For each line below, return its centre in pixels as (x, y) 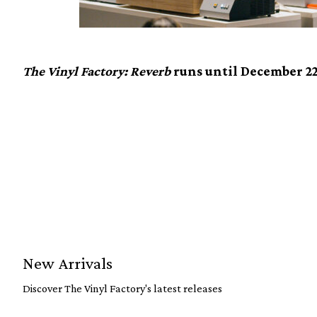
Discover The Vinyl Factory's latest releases (122, 289)
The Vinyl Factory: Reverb (98, 71)
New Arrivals (68, 263)
